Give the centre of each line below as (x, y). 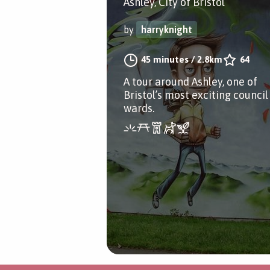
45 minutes (165, 59)
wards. (139, 108)
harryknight (167, 30)
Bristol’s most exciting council (196, 95)
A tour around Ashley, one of (190, 82)
